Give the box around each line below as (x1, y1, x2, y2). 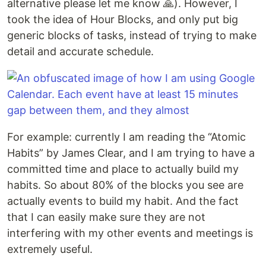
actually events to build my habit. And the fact (7, 195, 239, 207)
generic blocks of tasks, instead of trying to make (7, 29, 256, 42)
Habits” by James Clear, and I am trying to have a (7, 147, 255, 159)
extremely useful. (7, 243, 93, 255)
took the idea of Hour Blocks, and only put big (7, 13, 238, 26)
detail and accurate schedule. (7, 45, 154, 58)
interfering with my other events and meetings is (7, 227, 253, 239)
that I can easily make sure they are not (7, 211, 205, 223)
